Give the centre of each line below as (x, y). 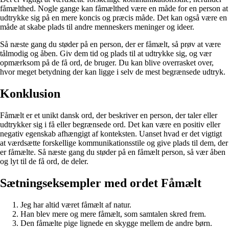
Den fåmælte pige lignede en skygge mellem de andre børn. (116, 223)
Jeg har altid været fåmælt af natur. (76, 204)
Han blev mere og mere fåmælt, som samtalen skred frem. (113, 214)
